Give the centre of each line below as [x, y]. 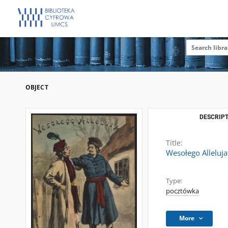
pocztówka [182, 191]
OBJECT [37, 87]
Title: [174, 143]
